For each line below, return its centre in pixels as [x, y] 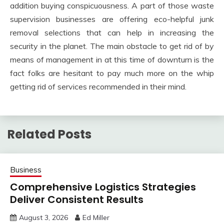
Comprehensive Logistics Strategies [103, 187]
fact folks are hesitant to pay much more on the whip [112, 73]
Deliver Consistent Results [77, 199]
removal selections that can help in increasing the [112, 32]
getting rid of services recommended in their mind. [98, 86]
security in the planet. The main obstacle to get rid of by [112, 46]
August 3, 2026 [43, 217]
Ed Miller [96, 217]
